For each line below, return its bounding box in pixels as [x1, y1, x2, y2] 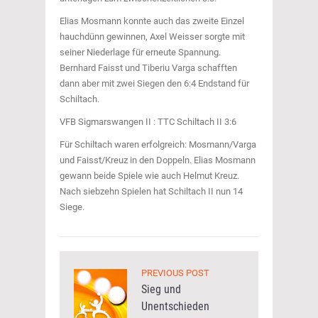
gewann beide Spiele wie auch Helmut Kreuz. [60, 170, 239, 181]
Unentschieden [141, 300, 209, 313]
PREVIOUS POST [141, 268, 209, 278]
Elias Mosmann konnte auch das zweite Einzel [60, 16, 244, 26]
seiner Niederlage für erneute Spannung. [60, 47, 221, 57]
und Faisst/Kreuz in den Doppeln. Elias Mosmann [60, 155, 256, 165]
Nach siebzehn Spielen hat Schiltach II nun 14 [60, 186, 243, 197]
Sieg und [141, 283, 181, 296]
